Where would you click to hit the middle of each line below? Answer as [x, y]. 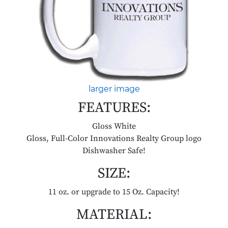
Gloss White [114, 126]
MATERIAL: [114, 215]
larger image [114, 89]
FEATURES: [114, 108]
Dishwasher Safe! [114, 151]
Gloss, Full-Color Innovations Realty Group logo [114, 139]
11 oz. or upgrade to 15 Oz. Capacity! [114, 192]
